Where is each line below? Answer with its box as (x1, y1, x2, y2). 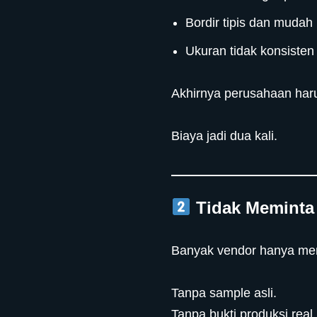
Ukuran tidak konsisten (185, 44, 315, 58)
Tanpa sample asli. (171, 286, 277, 300)
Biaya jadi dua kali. (171, 129, 278, 143)
